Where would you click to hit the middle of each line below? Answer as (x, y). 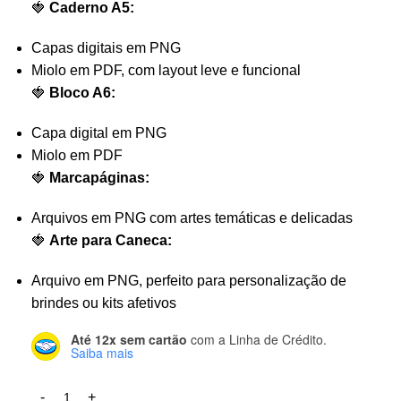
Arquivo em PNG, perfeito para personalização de (189, 280)
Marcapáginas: (99, 177)
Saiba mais (102, 352)
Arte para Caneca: (111, 240)
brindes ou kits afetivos (104, 303)
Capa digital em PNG (99, 132)
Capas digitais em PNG (106, 47)
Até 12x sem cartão (129, 339)
